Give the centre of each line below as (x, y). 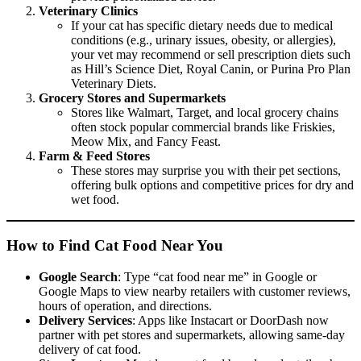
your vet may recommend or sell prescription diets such (211, 55)
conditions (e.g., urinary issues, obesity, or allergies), (203, 40)
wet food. (95, 200)
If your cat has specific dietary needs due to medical (202, 26)
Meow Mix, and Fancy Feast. (146, 142)
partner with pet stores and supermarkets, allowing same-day (192, 334)
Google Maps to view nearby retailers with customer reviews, (195, 291)
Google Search (78, 276)
